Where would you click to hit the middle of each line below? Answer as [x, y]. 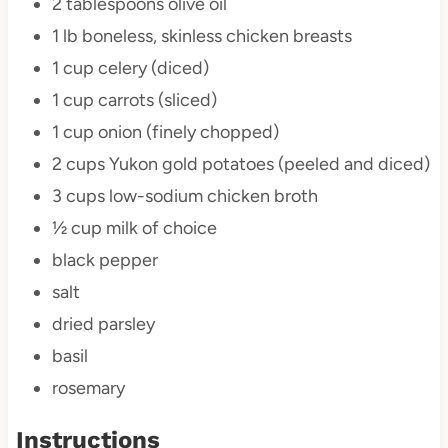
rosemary [88, 388]
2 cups [78, 164]
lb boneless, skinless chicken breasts [205, 36]
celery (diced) [151, 68]
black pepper [104, 260]
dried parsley [103, 324]
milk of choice [159, 228]
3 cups [78, 196]
